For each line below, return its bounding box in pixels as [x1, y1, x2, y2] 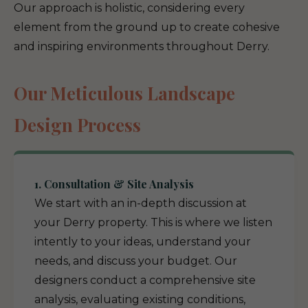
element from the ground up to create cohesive [14, 21, 280, 34]
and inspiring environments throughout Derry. [14, 40, 269, 53]
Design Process [14, 113, 141, 136]
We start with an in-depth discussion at [34, 197, 247, 210]
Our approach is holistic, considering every [14, 1, 245, 14]
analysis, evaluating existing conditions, [34, 293, 245, 306]
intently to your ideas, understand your [34, 235, 251, 248]
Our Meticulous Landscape [14, 81, 235, 104]
